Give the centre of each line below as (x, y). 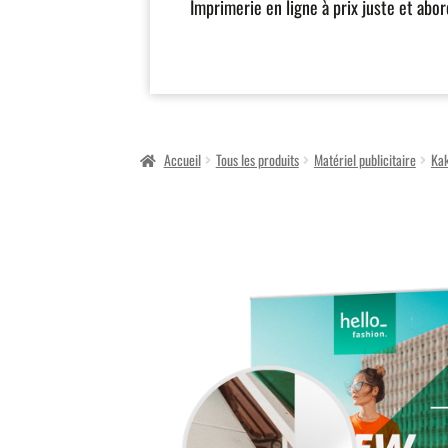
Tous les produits (257, 160)
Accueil (182, 160)
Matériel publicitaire (364, 160)
